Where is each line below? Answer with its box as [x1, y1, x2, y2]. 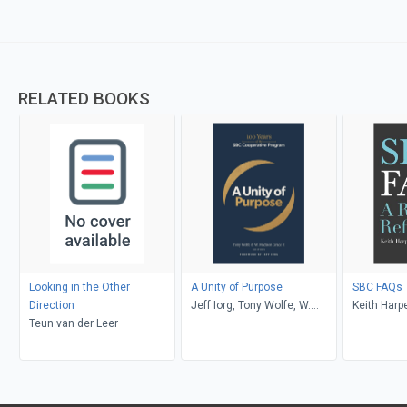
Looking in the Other [28, 280, 130, 293]
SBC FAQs [352, 280, 402, 293]
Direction [28, 298, 74, 312]
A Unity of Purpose [190, 280, 283, 293]
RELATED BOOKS [18, 87, 150, 109]
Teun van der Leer [28, 316, 118, 330]
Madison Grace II [190, 316, 275, 330]
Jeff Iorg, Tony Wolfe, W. [190, 298, 311, 312]
